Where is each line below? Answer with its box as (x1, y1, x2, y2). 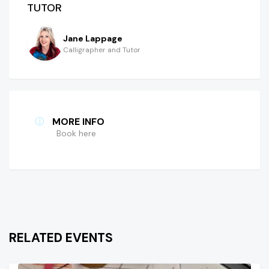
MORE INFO (52, 115, 104, 128)
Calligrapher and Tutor (63, 44, 141, 55)
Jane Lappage (63, 32, 122, 44)
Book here (56, 128, 96, 139)
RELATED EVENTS (9, 229, 113, 247)
